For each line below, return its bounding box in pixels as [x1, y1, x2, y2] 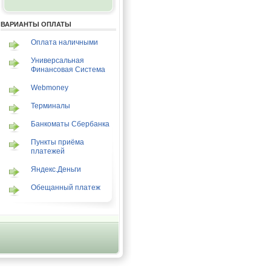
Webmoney [30, 83, 68, 92]
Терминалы [30, 102, 70, 110]
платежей [30, 147, 65, 155]
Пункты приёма [30, 138, 84, 146]
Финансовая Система [30, 65, 105, 74]
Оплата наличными [30, 38, 98, 47]
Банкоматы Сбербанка [30, 120, 109, 128]
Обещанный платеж [30, 183, 100, 192]
